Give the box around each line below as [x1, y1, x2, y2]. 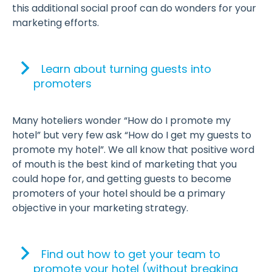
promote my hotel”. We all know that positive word [12, 143, 254, 157]
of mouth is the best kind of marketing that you [12, 157, 237, 172]
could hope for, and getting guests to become [12, 172, 231, 186]
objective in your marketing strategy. [12, 201, 188, 216]
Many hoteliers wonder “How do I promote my [12, 114, 231, 128]
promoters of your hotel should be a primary [12, 186, 225, 201]
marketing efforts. [12, 16, 101, 30]
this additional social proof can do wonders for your [12, 1, 256, 16]
